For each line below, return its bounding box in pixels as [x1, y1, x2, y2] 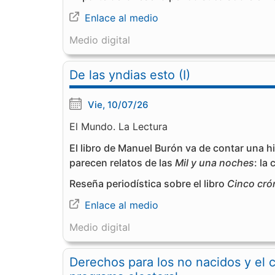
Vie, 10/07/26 [88, 99, 149, 110]
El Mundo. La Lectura [69, 120, 168, 133]
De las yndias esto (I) [69, 68, 190, 82]
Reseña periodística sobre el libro [69, 177, 227, 190]
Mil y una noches [175, 157, 254, 169]
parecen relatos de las [69, 157, 175, 169]
